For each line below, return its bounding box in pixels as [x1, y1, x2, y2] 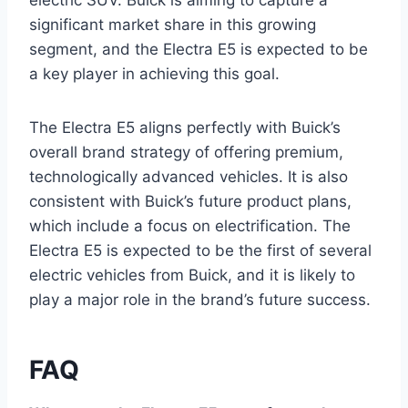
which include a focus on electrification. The [29, 217, 351, 236]
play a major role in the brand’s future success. [29, 291, 371, 310]
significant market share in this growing [29, 15, 316, 35]
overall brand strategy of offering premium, [29, 143, 343, 162]
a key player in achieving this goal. [29, 65, 280, 84]
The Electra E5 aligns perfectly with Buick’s [29, 118, 341, 138]
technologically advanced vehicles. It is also [29, 168, 348, 187]
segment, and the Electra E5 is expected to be [29, 40, 368, 59]
